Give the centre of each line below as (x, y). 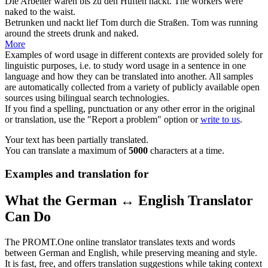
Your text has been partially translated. (77, 140)
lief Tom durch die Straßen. (136, 23)
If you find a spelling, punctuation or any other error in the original (130, 109)
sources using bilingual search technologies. (87, 98)
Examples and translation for (77, 173)
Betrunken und (34, 23)
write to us (220, 120)
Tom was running (225, 23)
